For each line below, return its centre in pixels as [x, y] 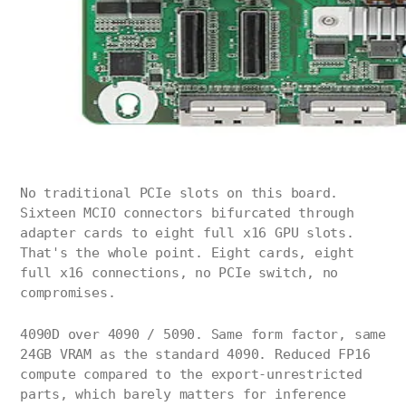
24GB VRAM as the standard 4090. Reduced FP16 [195, 355]
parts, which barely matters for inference [183, 395]
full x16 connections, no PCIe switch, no [179, 273]
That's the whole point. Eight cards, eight [187, 253]
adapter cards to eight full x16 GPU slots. [187, 233]
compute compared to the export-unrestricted [191, 375]
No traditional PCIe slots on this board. [179, 193]
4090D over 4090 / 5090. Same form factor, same [203, 335]
